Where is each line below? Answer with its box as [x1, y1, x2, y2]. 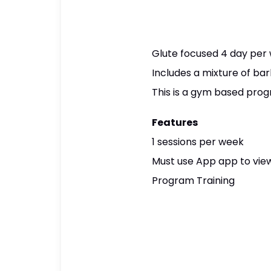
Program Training [151, 174, 235, 188]
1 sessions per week [151, 135, 244, 149]
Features [151, 116, 198, 129]
